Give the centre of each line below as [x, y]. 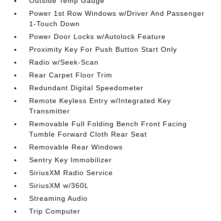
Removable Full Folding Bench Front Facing [108, 124]
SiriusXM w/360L [59, 185]
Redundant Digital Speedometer [87, 88]
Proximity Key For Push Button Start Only [103, 49]
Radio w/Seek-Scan [64, 62]
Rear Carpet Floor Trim [71, 75]
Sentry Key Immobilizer [71, 160]
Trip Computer [55, 211]
